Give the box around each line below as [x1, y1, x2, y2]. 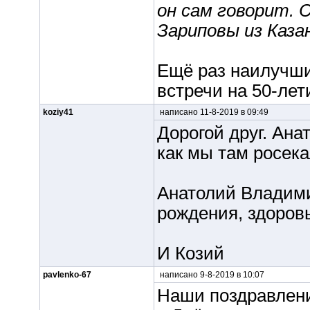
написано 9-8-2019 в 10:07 [157, 270, 264, 280]
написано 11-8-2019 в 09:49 [157, 107, 268, 117]
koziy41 [42, 107, 73, 117]
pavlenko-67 [42, 270, 91, 280]
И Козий [156, 244, 224, 263]
